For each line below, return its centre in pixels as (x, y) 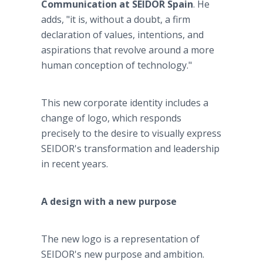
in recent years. (75, 164)
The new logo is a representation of (120, 239)
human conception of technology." (117, 65)
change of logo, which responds (111, 118)
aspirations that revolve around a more (128, 50)
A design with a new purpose (109, 201)
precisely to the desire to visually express (131, 133)
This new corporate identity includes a (125, 103)
